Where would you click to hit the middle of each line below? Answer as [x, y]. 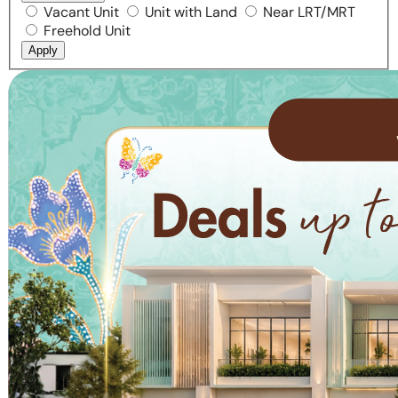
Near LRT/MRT [309, 12]
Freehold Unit [87, 30]
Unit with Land [191, 12]
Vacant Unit [81, 12]
